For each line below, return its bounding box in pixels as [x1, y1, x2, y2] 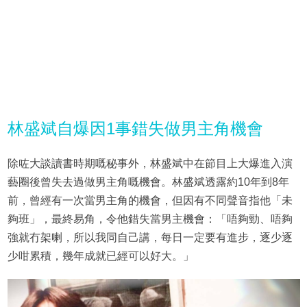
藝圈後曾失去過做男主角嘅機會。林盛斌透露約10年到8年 [7, 175, 289, 188]
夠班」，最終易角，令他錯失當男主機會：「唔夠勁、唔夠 [7, 212, 293, 225]
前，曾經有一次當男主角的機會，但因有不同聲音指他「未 [7, 194, 293, 206]
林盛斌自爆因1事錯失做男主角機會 [7, 119, 263, 138]
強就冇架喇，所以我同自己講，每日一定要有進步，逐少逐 [7, 231, 293, 243]
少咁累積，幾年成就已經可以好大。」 [7, 249, 194, 262]
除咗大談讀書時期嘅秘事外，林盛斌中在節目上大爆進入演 [7, 157, 293, 169]
